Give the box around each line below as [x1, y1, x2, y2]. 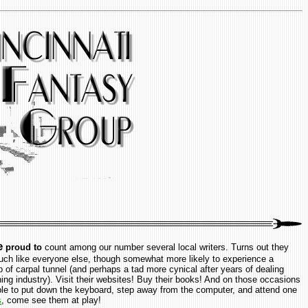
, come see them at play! [1, 294, 101, 305]
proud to [3, 241, 42, 252]
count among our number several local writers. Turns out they [42, 241, 289, 252]
